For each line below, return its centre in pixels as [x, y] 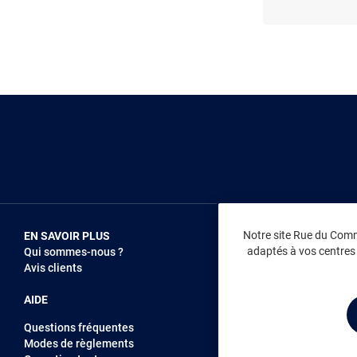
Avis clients [53, 268]
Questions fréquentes [79, 328]
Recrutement [313, 268]
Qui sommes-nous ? [74, 252]
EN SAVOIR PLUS [67, 236]
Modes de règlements [79, 344]
